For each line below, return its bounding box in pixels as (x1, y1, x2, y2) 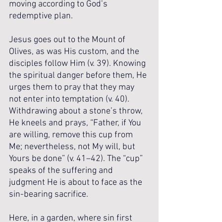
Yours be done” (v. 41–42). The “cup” (9, 154, 145, 164)
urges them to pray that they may (9, 82, 136, 93)
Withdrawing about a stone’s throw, (9, 106, 144, 116)
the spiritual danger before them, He (9, 70, 149, 81)
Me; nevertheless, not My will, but (9, 142, 137, 152)
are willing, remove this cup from (9, 130, 135, 140)
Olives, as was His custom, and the (9, 47, 141, 57)
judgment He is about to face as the (9, 177, 144, 188)
